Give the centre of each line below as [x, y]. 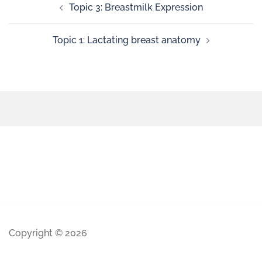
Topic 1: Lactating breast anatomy [126, 40]
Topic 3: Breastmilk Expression [136, 7]
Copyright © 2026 [48, 233]
